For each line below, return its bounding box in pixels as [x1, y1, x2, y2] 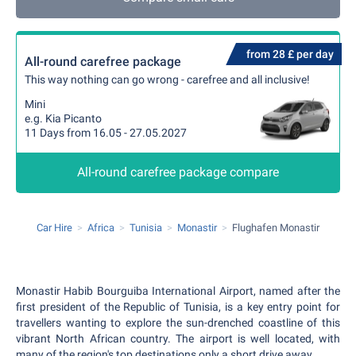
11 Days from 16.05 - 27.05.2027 [25, 126, 187, 139]
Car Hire [37, 222, 72, 234]
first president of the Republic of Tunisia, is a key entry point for [16, 300, 340, 313]
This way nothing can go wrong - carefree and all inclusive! [25, 73, 310, 86]
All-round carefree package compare [77, 164, 279, 180]
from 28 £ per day [246, 48, 334, 60]
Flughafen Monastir [232, 222, 319, 234]
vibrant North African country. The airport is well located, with [16, 332, 340, 345]
